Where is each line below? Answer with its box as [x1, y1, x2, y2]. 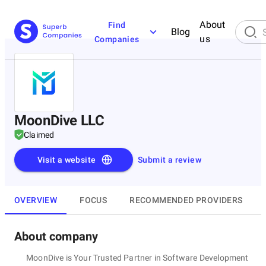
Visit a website [37, 155, 96, 164]
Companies [94, 34, 140, 44]
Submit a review [138, 155, 201, 164]
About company [14, 229, 99, 243]
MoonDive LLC [14, 112, 104, 129]
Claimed [24, 130, 55, 140]
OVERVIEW [14, 195, 58, 205]
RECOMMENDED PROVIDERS [129, 195, 243, 205]
